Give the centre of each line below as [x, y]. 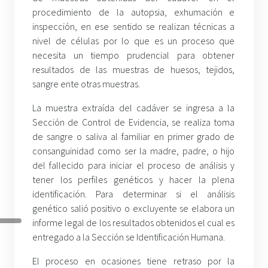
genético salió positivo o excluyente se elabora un [134, 208]
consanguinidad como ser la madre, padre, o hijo [134, 151]
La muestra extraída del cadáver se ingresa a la [134, 108]
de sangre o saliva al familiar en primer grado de [134, 137]
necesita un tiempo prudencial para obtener [134, 55]
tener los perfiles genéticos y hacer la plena [134, 180]
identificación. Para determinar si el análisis [134, 194]
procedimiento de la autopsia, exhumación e [134, 12]
